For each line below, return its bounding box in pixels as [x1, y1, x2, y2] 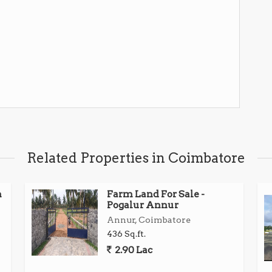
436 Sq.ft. [107, 229, 146, 239]
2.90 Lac [113, 244, 153, 256]
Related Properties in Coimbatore [27, 149, 245, 166]
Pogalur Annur [107, 199, 179, 211]
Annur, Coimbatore [107, 215, 191, 225]
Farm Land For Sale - [107, 188, 205, 200]
